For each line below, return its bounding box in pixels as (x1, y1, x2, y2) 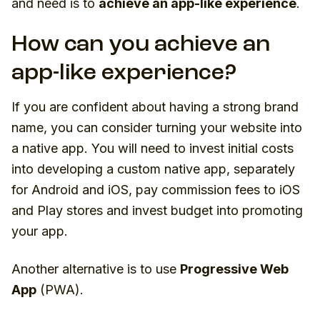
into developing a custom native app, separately (11, 161, 295, 176)
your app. (11, 224, 68, 239)
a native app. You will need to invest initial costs (11, 141, 294, 156)
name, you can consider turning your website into (11, 120, 302, 135)
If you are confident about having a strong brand (11, 99, 299, 114)
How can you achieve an (11, 34, 270, 56)
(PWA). (36, 282, 84, 297)
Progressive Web (180, 261, 289, 276)
